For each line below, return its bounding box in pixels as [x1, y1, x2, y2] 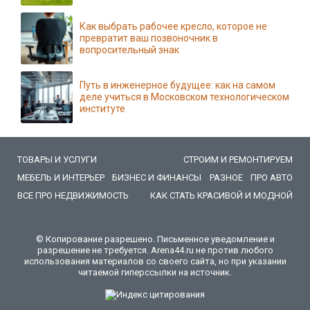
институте [80, 103, 125, 114]
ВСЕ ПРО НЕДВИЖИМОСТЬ [17, 190, 129, 201]
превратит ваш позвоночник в [80, 33, 218, 44]
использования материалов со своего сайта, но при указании [24, 256, 286, 266]
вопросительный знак [80, 44, 179, 55]
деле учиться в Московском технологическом [80, 91, 289, 102]
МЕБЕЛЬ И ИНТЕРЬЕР [17, 172, 104, 183]
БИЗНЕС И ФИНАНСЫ [112, 172, 202, 183]
